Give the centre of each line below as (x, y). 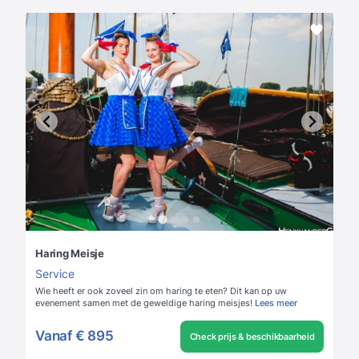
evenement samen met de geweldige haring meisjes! (144, 303)
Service (55, 273)
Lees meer (276, 303)
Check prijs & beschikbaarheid (252, 336)
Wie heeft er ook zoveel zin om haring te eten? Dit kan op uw (161, 290)
